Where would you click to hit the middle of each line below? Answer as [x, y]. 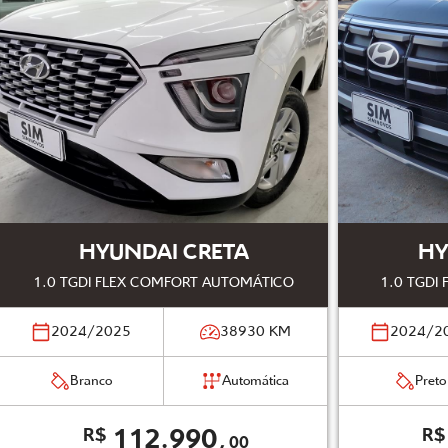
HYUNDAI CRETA [163, 253]
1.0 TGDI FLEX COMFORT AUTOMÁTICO [163, 283]
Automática [255, 381]
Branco [91, 381]
